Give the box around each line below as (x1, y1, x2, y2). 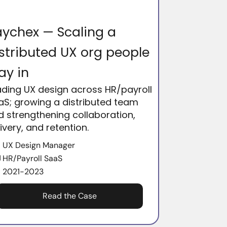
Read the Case (42, 191, 97, 202)
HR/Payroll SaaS (3, 153, 63, 164)
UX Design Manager (3, 140, 75, 151)
